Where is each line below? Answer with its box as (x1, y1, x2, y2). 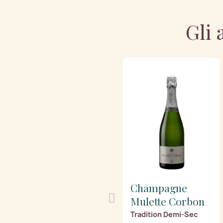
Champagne (130, 180, 187, 195)
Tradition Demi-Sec (130, 209, 198, 219)
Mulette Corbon (130, 194, 205, 208)
